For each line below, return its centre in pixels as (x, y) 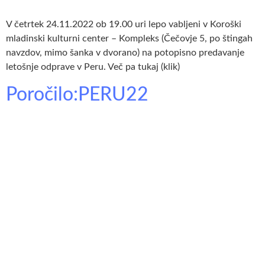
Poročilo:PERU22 (77, 94)
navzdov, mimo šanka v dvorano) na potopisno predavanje (125, 53)
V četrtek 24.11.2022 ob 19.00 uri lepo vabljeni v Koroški (124, 25)
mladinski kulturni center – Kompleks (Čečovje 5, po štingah (129, 39)
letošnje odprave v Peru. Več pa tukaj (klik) (93, 67)
